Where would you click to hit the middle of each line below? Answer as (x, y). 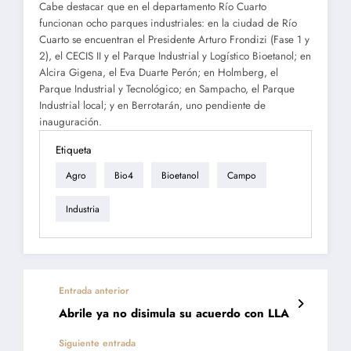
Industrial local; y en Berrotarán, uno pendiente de (152, 106)
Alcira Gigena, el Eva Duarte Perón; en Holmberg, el (159, 73)
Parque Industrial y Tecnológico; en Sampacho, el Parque (167, 89)
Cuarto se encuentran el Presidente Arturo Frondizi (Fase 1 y (174, 40)
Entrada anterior (94, 291)
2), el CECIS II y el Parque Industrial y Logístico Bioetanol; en (175, 56)
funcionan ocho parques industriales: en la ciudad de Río (168, 24)
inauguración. (72, 122)
